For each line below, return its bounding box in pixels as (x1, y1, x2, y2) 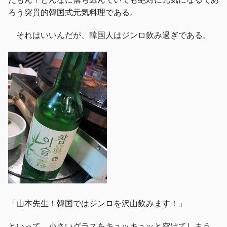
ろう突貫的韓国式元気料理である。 (8, 7, 138, 17)
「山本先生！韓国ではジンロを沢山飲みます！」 (8, 198, 186, 208)
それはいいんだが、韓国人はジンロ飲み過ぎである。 (8, 29, 211, 40)
